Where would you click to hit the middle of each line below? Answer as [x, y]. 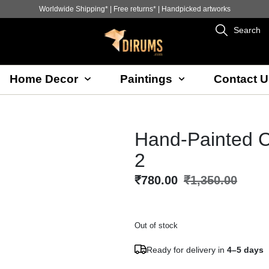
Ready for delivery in [187, 249]
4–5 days [245, 249]
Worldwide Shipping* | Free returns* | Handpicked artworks [134, 9]
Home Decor [44, 79]
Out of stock [156, 225]
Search [247, 30]
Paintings [146, 79]
